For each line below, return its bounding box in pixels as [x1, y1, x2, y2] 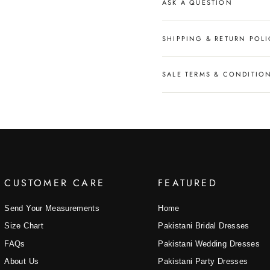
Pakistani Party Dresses [158, 257, 248, 266]
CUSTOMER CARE [4, 175, 105, 190]
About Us [4, 257, 39, 266]
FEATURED [158, 175, 218, 190]
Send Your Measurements [4, 203, 100, 213]
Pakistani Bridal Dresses [158, 221, 250, 231]
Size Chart [4, 221, 43, 231]
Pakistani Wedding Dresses [158, 239, 260, 248]
